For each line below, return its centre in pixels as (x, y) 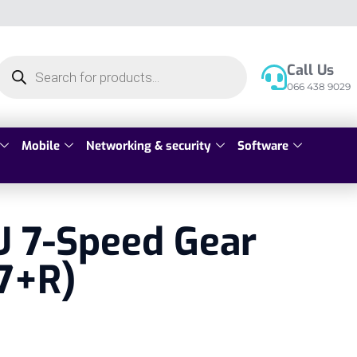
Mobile (41, 146)
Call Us (310, 70)
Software (263, 146)
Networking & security (149, 146)
